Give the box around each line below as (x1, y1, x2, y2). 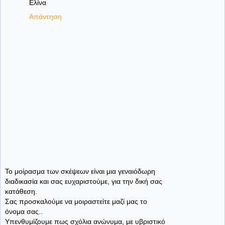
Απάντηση (29, 13, 62, 21)
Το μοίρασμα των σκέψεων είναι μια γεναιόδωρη (5, 167, 155, 175)
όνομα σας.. (5, 207, 43, 215)
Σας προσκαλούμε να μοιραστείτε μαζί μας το (5, 197, 147, 205)
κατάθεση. (5, 187, 37, 195)
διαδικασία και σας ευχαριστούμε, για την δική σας (5, 177, 162, 185)
